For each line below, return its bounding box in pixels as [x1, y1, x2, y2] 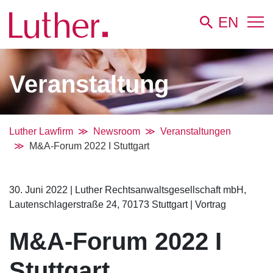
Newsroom [93, 126, 140, 136]
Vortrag [193, 199, 226, 210]
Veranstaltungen [160, 126, 231, 136]
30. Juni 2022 [9, 184, 70, 195]
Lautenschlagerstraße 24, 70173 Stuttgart [9, 199, 190, 210]
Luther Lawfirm [9, 126, 73, 136]
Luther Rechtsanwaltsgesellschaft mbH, [73, 184, 246, 195]
